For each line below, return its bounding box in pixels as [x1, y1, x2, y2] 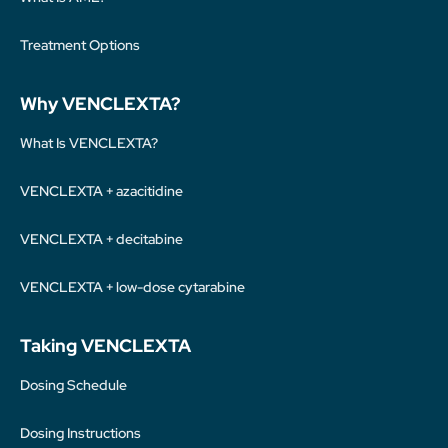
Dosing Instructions [20, 424, 141, 442]
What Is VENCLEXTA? [20, 134, 158, 152]
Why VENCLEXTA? [20, 92, 180, 115]
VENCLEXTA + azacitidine [20, 182, 183, 200]
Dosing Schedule [20, 376, 127, 394]
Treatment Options [20, 36, 140, 54]
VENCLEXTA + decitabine [20, 230, 183, 248]
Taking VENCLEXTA [20, 334, 191, 357]
